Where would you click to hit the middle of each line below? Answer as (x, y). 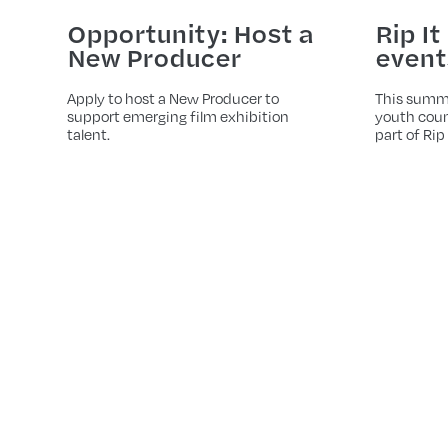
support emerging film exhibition (178, 116)
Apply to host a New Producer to (173, 98)
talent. (89, 134)
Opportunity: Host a (190, 33)
